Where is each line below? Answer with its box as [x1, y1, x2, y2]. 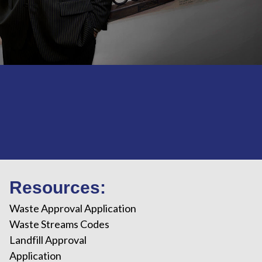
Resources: [9, 178, 106, 197]
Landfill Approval [9, 233, 87, 246]
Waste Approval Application [9, 202, 136, 215]
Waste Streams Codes [9, 218, 109, 230]
